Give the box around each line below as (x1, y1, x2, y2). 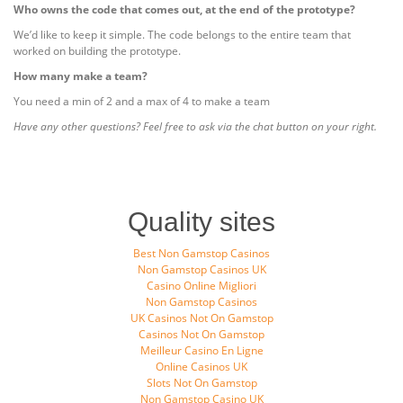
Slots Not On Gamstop (146, 375, 257, 390)
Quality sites (128, 207, 275, 237)
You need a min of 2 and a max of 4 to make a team (13, 94, 270, 109)
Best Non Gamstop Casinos (133, 246, 270, 261)
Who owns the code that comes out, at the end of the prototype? (13, 2, 355, 17)
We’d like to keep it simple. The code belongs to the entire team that (13, 27, 351, 42)
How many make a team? (13, 68, 148, 84)
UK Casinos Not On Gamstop (130, 310, 273, 326)
